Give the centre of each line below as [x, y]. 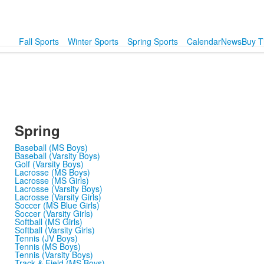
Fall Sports [39, 41]
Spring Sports [152, 41]
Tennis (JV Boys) [46, 238]
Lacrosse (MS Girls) [52, 180]
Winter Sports [93, 41]
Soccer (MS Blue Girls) [57, 205]
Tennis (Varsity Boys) [54, 255]
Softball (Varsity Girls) [55, 230]
